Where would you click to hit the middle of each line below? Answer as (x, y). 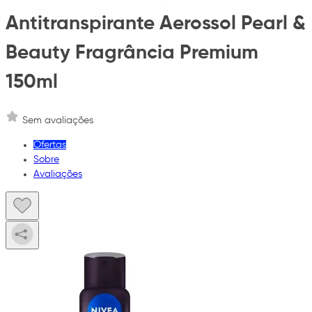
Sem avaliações (58, 121)
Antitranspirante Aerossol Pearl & (156, 23)
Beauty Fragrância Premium (132, 53)
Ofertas (50, 145)
